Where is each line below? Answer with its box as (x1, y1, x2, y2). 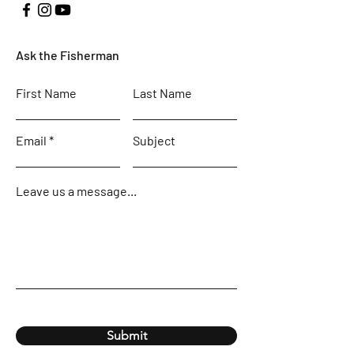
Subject (133, 133, 175, 148)
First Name (16, 85, 77, 100)
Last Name (133, 85, 192, 100)
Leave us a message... (16, 183, 137, 198)
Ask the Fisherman (16, 47, 119, 62)
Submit (106, 328, 147, 343)
